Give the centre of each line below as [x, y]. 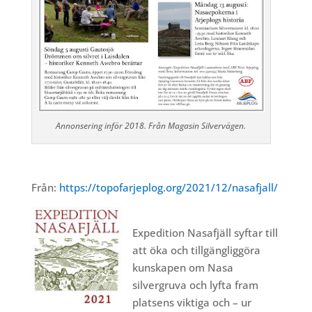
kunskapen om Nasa [182, 268]
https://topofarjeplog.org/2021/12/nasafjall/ [168, 188]
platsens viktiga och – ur [192, 303]
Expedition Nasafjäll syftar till [205, 233]
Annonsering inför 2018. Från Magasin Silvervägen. [151, 126]
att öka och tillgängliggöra [196, 250]
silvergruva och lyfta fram [195, 285]
